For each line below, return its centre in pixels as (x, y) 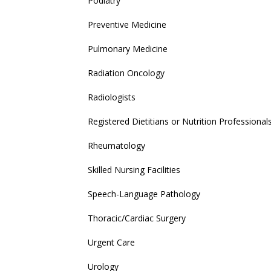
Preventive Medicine (127, 24)
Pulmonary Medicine (128, 49)
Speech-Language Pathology (144, 194)
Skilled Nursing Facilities (134, 170)
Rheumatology (116, 145)
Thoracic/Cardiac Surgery (137, 218)
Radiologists (112, 97)
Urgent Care (111, 242)
